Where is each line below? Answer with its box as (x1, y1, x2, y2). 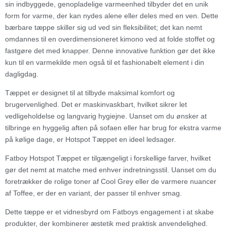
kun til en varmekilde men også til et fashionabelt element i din (5, 58, 204, 66)
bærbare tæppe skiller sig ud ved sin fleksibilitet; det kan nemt (5, 23, 202, 31)
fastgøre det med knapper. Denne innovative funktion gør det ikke (5, 46, 215, 55)
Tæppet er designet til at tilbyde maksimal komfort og (5, 88, 175, 97)
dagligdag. (5, 69, 39, 78)
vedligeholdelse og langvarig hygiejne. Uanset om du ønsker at (5, 111, 207, 120)
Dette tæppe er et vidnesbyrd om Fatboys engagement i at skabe (5, 207, 214, 216)
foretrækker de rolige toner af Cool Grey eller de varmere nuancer (5, 177, 216, 185)
